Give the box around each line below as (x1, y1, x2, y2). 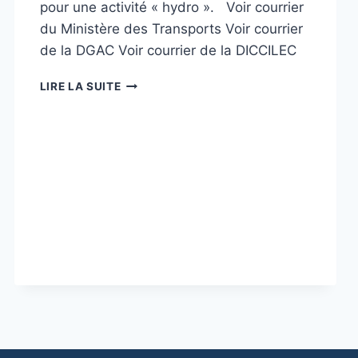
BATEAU (120, 109, 168, 122)
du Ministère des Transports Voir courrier (39, 20, 303, 37)
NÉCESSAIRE (120, 159, 194, 173)
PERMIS (120, 92, 165, 105)
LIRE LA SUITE (39, 79, 121, 93)
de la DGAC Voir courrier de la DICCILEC (39, 42, 296, 58)
